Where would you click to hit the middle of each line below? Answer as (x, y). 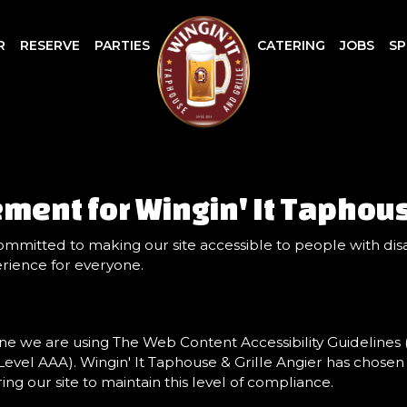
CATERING (291, 45)
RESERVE (50, 45)
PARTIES (122, 45)
